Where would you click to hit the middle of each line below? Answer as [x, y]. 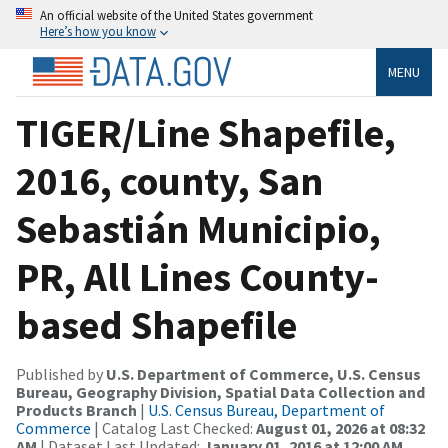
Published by [61, 373]
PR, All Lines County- [197, 276]
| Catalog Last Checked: [173, 427]
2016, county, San [169, 180]
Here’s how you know [98, 31]
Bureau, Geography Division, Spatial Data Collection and [220, 391]
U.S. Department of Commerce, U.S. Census [263, 373]
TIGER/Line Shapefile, [206, 132]
